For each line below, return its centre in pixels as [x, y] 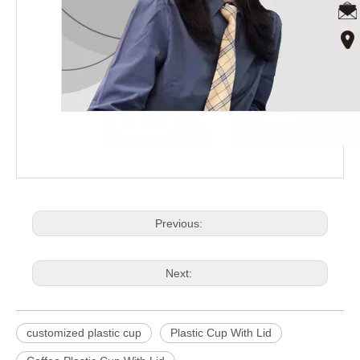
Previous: [180, 223]
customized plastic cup [84, 333]
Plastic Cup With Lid [221, 333]
